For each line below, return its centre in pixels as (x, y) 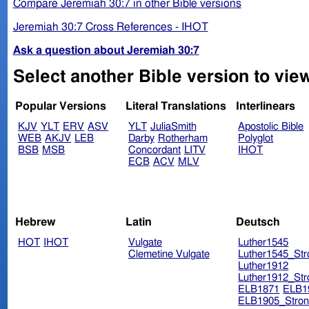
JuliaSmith (173, 127)
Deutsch (258, 222)
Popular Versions (61, 107)
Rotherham (182, 139)
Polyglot (256, 139)
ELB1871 (259, 289)
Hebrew (36, 222)
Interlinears (265, 107)
